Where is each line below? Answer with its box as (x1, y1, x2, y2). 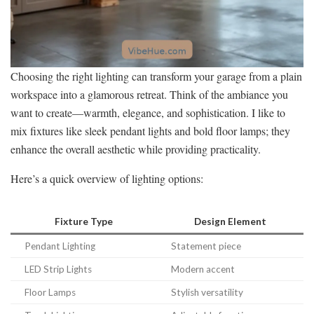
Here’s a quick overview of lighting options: (11, 170, 203, 186)
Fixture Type (55, 215, 113, 227)
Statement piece (171, 240, 241, 252)
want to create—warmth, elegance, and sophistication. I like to (11, 104, 285, 120)
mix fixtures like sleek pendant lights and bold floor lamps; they (11, 123, 290, 138)
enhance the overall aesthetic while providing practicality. (11, 141, 261, 156)
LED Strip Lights (25, 263, 92, 275)
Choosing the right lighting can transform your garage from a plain (11, 68, 302, 83)
